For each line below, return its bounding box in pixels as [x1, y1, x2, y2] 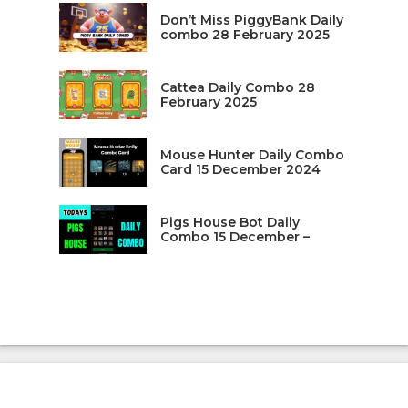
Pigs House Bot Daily [159, 214, 300, 231]
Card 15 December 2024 [159, 161, 321, 178]
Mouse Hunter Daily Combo [159, 147, 344, 164]
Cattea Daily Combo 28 [159, 79, 315, 97]
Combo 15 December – [159, 229, 310, 246]
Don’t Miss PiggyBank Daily [159, 12, 343, 29]
